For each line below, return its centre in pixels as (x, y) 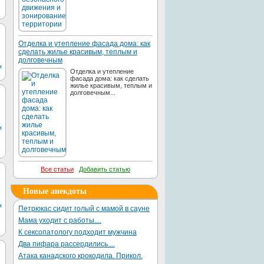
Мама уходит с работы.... (60, 220)
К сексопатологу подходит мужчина (77, 232)
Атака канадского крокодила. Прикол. (80, 256)
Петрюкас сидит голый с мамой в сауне (84, 209)
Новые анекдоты (55, 191)
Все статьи (57, 169)
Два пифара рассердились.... (67, 244)
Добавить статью (105, 169)
